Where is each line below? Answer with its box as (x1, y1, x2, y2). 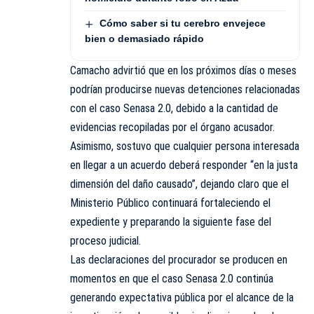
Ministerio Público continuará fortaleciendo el (70, 196, 271, 210)
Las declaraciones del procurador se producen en (70, 252, 287, 266)
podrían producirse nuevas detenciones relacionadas (70, 82, 300, 96)
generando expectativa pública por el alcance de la (70, 290, 294, 304)
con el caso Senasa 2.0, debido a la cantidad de (70, 101, 278, 115)
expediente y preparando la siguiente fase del (70, 214, 271, 228)
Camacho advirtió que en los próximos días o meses (70, 63, 296, 77)
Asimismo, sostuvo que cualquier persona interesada (70, 139, 299, 153)
